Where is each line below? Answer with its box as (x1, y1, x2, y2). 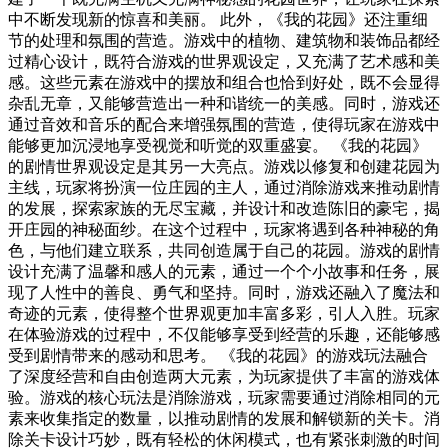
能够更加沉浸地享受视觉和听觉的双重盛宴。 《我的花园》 (8, 137, 428, 155)
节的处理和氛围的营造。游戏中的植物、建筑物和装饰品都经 (8, 32, 440, 50)
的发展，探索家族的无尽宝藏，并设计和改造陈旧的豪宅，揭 (8, 200, 440, 218)
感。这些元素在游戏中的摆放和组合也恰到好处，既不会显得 (8, 74, 440, 92)
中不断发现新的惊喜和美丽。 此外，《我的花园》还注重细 (8, 11, 428, 29)
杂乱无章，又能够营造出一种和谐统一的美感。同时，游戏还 (8, 95, 440, 113)
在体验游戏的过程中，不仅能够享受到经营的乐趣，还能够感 (8, 326, 440, 344)
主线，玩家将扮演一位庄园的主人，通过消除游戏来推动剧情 (8, 179, 440, 197)
